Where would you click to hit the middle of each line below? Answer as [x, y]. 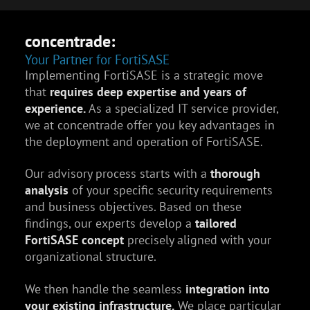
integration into [227, 289]
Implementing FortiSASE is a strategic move [144, 75]
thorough [235, 174]
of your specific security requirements [170, 190]
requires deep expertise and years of [148, 91]
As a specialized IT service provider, [182, 108]
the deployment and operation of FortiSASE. [144, 141]
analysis [46, 190]
